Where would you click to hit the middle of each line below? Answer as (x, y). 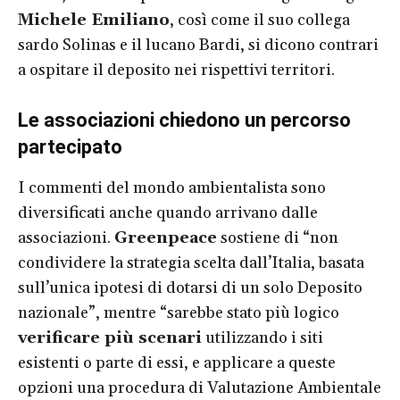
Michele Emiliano (94, 20)
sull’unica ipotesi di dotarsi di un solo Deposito (190, 287)
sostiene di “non (278, 237)
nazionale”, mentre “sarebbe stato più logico (179, 312)
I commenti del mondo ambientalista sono (172, 187)
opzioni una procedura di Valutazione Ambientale (200, 387)
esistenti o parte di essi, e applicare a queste (177, 362)
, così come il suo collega (260, 20)
